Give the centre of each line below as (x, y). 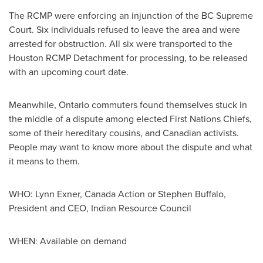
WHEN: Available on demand (68, 241)
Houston (26, 58)
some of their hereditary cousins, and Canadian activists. (124, 133)
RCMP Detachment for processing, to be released (146, 58)
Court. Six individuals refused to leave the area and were (124, 30)
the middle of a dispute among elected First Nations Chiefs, (130, 119)
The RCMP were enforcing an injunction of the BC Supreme (131, 16)
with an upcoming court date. (69, 72)
